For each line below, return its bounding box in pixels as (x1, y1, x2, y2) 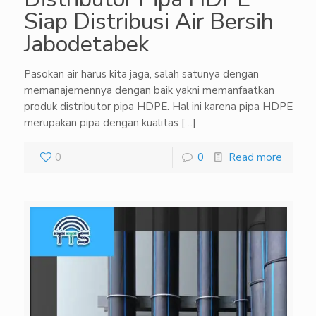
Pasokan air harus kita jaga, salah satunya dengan (23, 67, 259, 81)
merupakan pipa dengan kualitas (23, 116, 178, 130)
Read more (228, 150, 282, 164)
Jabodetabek (23, 29, 149, 59)
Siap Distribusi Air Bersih (23, 6, 274, 37)
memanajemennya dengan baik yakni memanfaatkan (23, 83, 274, 97)
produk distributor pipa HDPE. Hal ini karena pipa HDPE (23, 99, 293, 114)
